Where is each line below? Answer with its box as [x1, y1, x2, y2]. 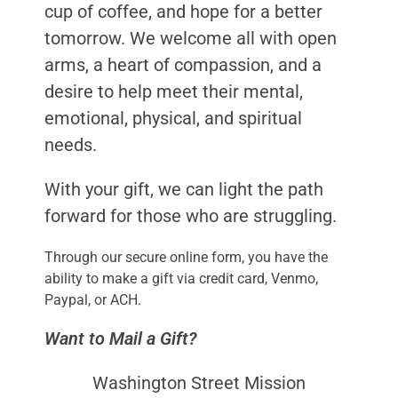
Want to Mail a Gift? [44, 328, 197, 350]
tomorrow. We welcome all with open [44, 28, 337, 50]
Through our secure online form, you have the [44, 249, 328, 267]
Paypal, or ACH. [44, 291, 141, 309]
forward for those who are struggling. [44, 205, 337, 227]
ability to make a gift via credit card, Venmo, [44, 270, 318, 288]
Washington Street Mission [92, 372, 306, 394]
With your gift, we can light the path [44, 179, 323, 201]
